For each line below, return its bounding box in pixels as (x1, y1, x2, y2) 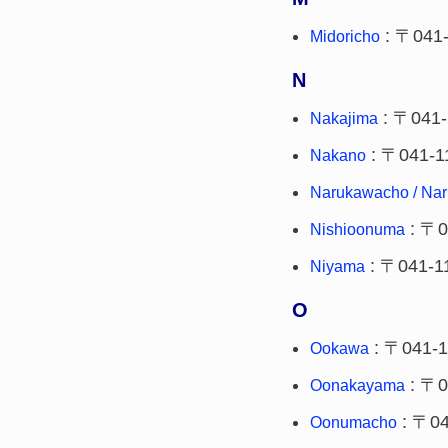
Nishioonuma (310, 221, 405, 238)
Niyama (310, 258, 365, 275)
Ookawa (310, 340, 369, 357)
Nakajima (310, 110, 378, 127)
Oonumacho (310, 414, 397, 431)
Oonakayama (310, 377, 405, 394)
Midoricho (310, 28, 380, 45)
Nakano (310, 147, 366, 164)
